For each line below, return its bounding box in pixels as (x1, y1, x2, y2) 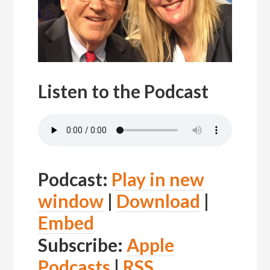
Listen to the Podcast (37, 80, 209, 102)
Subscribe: (37, 234, 127, 256)
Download (116, 190, 200, 212)
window (37, 190, 104, 212)
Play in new (111, 168, 204, 190)
